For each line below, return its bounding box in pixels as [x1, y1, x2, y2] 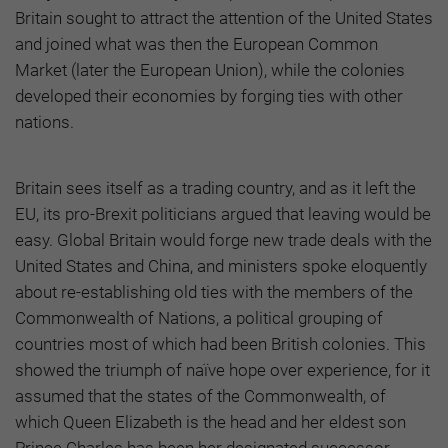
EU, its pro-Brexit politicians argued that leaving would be [15, 203, 431, 224]
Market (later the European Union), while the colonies [15, 59, 405, 80]
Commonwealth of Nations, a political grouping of [15, 307, 383, 328]
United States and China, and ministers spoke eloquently [15, 255, 427, 276]
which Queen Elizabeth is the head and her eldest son [15, 411, 406, 432]
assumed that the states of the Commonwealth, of [15, 385, 386, 406]
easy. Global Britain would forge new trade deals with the [15, 229, 432, 250]
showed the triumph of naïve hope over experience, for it [15, 359, 430, 380]
